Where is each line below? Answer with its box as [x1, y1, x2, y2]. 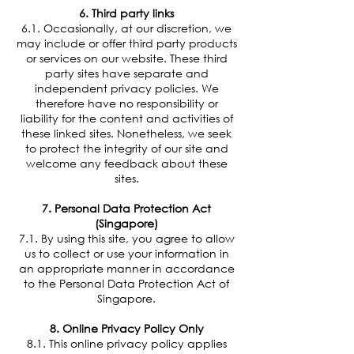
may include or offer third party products [16, 35, 237, 51]
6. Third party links [79, 5, 174, 21]
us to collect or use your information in [24, 245, 229, 261]
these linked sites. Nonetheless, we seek [21, 125, 232, 141]
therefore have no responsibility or [35, 95, 218, 111]
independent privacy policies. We [34, 80, 219, 96]
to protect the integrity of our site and [24, 140, 228, 156]
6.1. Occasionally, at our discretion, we [21, 20, 232, 36]
